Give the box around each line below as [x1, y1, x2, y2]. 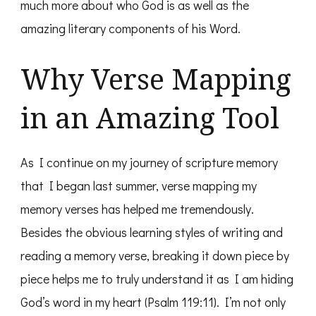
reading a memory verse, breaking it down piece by [20, 247, 289, 265]
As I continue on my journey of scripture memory [20, 154, 278, 171]
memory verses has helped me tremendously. [20, 200, 254, 218]
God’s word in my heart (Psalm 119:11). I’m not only [20, 293, 286, 311]
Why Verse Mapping [20, 59, 291, 99]
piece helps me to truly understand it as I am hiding [20, 270, 293, 288]
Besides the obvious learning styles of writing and [20, 224, 283, 241]
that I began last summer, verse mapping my [20, 177, 257, 195]
